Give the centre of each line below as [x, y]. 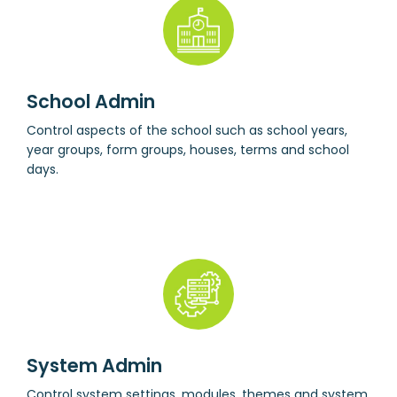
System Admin [94, 365]
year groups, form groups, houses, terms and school [188, 149]
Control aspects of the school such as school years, [187, 130]
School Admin [91, 101]
